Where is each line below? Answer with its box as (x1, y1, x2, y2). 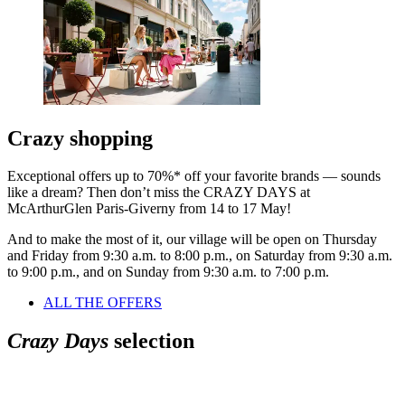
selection (108, 329, 194, 353)
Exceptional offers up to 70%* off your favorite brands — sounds (7, 168, 381, 184)
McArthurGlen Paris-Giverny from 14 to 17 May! (7, 201, 295, 217)
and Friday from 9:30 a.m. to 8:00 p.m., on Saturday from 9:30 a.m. (7, 248, 392, 264)
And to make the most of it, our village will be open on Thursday (7, 231, 377, 248)
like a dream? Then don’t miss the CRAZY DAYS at (7, 184, 310, 201)
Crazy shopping (7, 126, 153, 150)
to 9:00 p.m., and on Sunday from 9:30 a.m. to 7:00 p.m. (7, 264, 329, 280)
